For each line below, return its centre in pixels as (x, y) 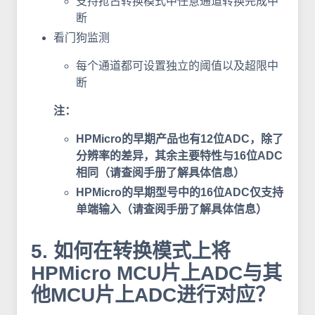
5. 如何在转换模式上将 (131, 251)
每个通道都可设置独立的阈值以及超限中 (177, 65)
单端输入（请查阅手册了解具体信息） (172, 209)
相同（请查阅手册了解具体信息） (160, 172)
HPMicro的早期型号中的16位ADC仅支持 (180, 192)
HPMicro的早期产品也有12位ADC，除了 (180, 139)
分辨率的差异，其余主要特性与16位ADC (179, 155)
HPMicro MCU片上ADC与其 (156, 273)
